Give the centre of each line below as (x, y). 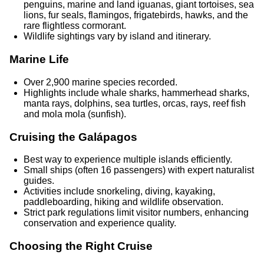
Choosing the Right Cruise (81, 246)
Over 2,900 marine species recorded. (100, 82)
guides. (39, 181)
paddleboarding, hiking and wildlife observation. (123, 202)
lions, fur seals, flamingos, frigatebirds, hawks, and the (136, 15)
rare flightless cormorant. (75, 26)
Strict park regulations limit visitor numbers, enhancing (136, 213)
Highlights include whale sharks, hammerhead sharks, (136, 93)
